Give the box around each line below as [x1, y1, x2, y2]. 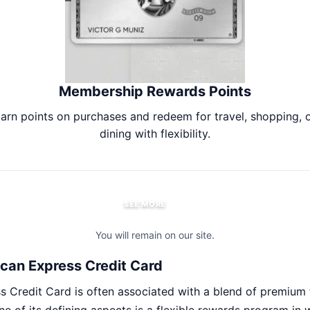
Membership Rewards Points [59, 83, 251, 100]
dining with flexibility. [100, 127, 210, 141]
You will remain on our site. [95, 229, 215, 241]
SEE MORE [124, 199, 166, 209]
